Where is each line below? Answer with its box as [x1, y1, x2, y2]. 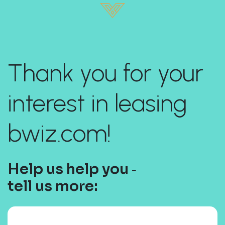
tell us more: [8, 177, 98, 195]
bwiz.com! [8, 119, 111, 148]
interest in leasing [8, 88, 187, 118]
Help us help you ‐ [8, 160, 137, 178]
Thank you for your [8, 58, 203, 88]
